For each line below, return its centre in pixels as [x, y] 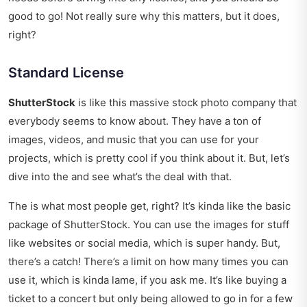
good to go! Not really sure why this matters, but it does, [144, 16]
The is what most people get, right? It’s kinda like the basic [149, 206]
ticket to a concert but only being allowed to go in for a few [150, 299]
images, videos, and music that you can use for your [134, 140]
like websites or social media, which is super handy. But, [144, 243]
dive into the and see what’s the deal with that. [120, 177]
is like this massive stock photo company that [186, 103]
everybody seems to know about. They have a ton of [135, 121]
